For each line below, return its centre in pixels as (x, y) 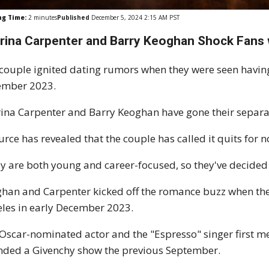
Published (74, 18)
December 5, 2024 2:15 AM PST (135, 18)
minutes (45, 18)
